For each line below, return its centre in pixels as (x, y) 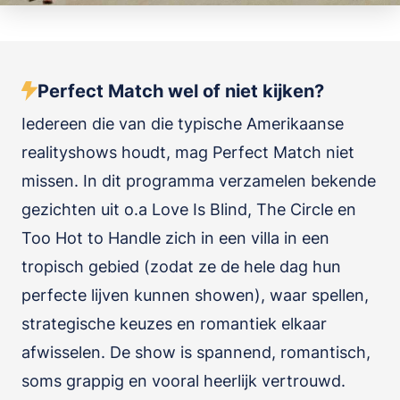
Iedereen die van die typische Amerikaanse (183, 124)
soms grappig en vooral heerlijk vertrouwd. (183, 381)
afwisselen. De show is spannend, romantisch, (196, 352)
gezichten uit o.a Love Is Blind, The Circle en (189, 209)
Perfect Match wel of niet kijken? (181, 91)
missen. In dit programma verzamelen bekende (199, 181)
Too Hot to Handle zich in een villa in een (175, 238)
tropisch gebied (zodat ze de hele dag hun (181, 267)
